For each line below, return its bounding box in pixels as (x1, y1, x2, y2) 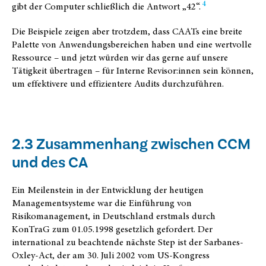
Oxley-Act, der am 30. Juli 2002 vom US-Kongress (12, 248, 210, 262)
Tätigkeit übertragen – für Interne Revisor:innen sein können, (12, 64, 254, 77)
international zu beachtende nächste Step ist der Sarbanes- (12, 235, 243, 249)
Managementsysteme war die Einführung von (12, 196, 192, 210)
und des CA (12, 153, 88, 172)
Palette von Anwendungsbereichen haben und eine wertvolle (12, 37, 252, 51)
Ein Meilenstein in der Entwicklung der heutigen (12, 183, 204, 197)
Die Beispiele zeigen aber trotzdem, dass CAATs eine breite (12, 24, 242, 38)
